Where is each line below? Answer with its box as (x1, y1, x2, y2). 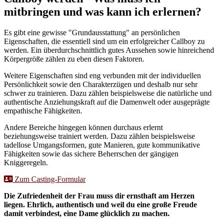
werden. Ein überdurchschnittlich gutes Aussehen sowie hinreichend (4, 46, 214, 55)
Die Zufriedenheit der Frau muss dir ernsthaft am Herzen (4, 192, 195, 200)
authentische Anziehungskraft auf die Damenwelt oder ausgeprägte (4, 98, 210, 107)
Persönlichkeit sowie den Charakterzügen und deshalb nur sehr (4, 80, 197, 89)
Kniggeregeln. (4, 158, 48, 167)
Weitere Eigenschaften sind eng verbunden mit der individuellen (4, 71, 201, 80)
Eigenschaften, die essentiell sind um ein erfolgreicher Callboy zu (4, 37, 205, 46)
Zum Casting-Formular (15, 175, 86, 184)
